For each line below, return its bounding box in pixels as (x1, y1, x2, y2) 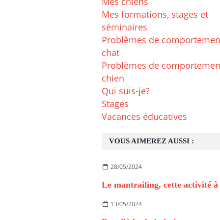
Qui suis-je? (102, 85, 150, 97)
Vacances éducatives (102, 110, 187, 123)
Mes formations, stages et (102, 8, 208, 21)
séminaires (102, 21, 147, 33)
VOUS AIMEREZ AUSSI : (109, 137, 194, 145)
